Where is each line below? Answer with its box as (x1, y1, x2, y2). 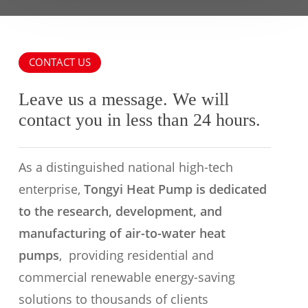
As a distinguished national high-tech (19, 159, 234, 176)
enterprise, (19, 181, 85, 198)
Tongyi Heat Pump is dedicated (84, 181, 267, 198)
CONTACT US (29, 55, 91, 69)
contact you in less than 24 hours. (19, 109, 261, 130)
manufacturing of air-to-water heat (19, 225, 226, 242)
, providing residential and (59, 247, 214, 264)
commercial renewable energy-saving (19, 269, 236, 286)
